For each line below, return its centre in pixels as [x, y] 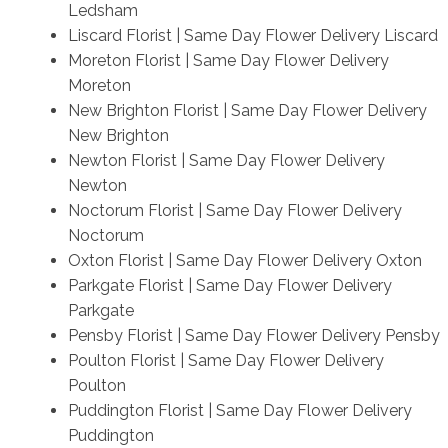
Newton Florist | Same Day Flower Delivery [226, 160]
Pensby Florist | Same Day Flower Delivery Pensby [253, 335]
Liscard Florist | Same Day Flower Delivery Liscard [252, 35]
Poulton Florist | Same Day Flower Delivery [225, 360]
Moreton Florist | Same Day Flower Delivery [228, 60]
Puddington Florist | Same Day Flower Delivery [239, 410]
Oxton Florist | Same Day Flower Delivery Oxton [244, 260]
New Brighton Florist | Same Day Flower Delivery [247, 110]
